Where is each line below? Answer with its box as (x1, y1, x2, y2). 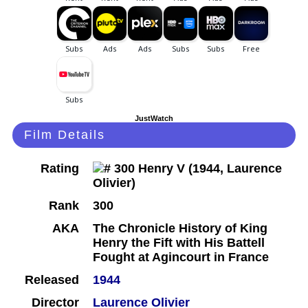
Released (25, 273, 79, 287)
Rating (41, 162, 79, 176)
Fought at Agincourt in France (93, 250, 269, 265)
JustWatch (135, 114, 173, 123)
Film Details (24, 128, 105, 142)
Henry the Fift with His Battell (93, 236, 265, 250)
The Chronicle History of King (93, 221, 267, 236)
